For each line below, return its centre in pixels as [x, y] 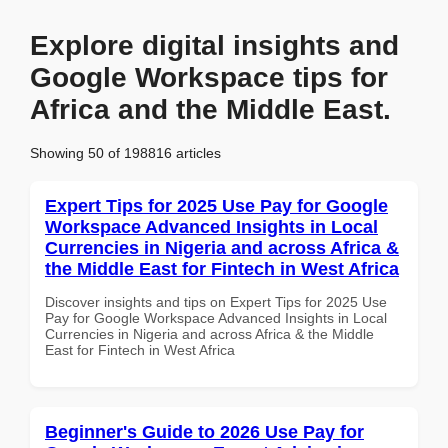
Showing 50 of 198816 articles [125, 152]
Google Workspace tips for [209, 77]
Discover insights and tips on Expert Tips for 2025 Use [216, 301]
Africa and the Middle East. [210, 109]
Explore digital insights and [214, 45]
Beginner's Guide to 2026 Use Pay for [204, 431]
